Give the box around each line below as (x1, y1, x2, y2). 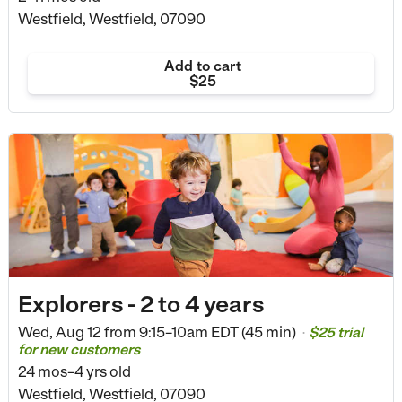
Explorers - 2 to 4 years (17, 289, 264, 318)
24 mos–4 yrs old (17, 362, 131, 380)
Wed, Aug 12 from (17, 322, 136, 341)
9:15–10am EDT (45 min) (135, 322, 299, 341)
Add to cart (163, 57, 241, 74)
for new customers (17, 340, 140, 358)
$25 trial (308, 323, 363, 341)
